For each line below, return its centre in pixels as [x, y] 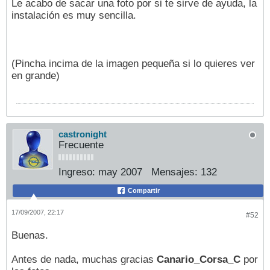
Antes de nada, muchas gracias [84, 259]
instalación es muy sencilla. [74, 16]
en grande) [36, 76]
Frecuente [81, 145]
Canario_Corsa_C [199, 259]
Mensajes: [174, 172]
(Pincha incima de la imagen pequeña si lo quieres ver [133, 64]
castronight [83, 135]
